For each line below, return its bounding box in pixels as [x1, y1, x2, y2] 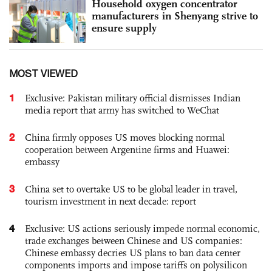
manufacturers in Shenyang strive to [92, 8, 258, 22]
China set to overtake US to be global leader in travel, [25, 183, 237, 195]
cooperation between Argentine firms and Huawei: [25, 144, 229, 156]
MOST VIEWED [9, 68, 78, 80]
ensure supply [92, 21, 157, 35]
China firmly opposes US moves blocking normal [25, 132, 225, 144]
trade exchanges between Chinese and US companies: [25, 235, 242, 247]
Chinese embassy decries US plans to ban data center [25, 247, 240, 259]
